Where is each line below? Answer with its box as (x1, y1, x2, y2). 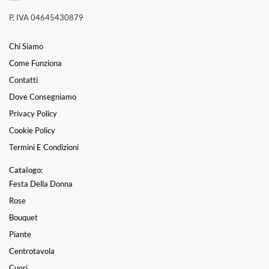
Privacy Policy (9, 109, 57, 119)
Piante (9, 229, 31, 240)
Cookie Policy (9, 125, 55, 136)
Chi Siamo (9, 41, 43, 52)
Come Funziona (9, 58, 62, 68)
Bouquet (9, 213, 38, 223)
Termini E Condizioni (9, 142, 79, 153)
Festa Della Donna (9, 179, 73, 189)
